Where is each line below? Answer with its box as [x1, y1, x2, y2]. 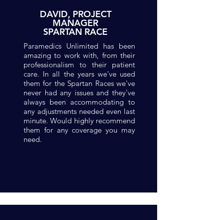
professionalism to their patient [24, 60, 135, 69]
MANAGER [53, 17, 98, 28]
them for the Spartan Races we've [24, 79, 135, 88]
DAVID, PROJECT [39, 8, 111, 20]
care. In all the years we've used [24, 69, 135, 79]
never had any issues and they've [24, 88, 135, 97]
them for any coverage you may [24, 125, 135, 135]
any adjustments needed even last [24, 107, 135, 116]
